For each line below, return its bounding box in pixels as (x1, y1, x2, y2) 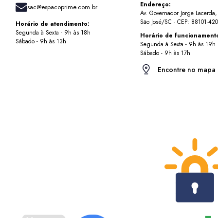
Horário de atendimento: (16, 19, 90, 28)
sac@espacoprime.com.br (27, 2, 98, 12)
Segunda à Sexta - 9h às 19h (140, 39, 216, 49)
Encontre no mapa (158, 64, 216, 74)
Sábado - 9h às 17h (140, 48, 190, 57)
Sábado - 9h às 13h (16, 36, 66, 46)
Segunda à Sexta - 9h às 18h (16, 28, 91, 37)
